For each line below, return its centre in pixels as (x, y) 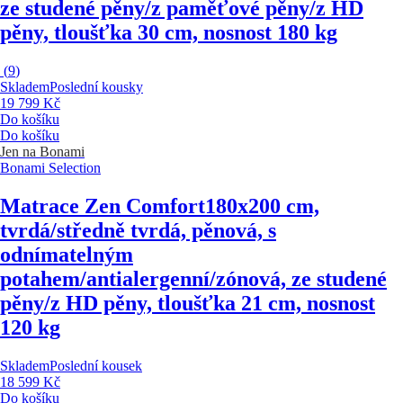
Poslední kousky (96, 87)
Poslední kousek (96, 365)
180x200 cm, (262, 206)
